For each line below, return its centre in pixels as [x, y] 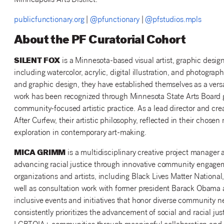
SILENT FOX [37, 61]
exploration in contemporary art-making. [80, 133]
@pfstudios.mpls [173, 20]
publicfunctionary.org [49, 20]
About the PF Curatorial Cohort [99, 41]
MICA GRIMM [40, 153]
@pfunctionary [115, 20]
